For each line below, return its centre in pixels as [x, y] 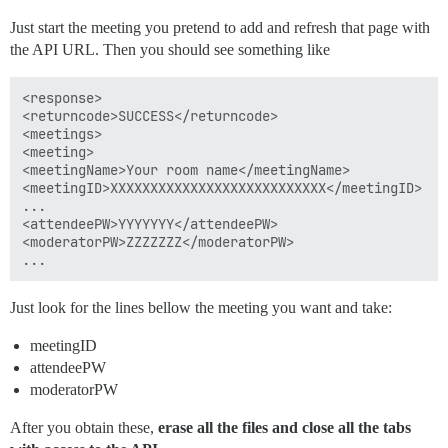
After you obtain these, [84, 427]
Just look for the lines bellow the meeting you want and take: [201, 307]
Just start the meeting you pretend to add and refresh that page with [220, 27]
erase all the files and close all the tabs [284, 427]
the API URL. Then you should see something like [170, 49]
